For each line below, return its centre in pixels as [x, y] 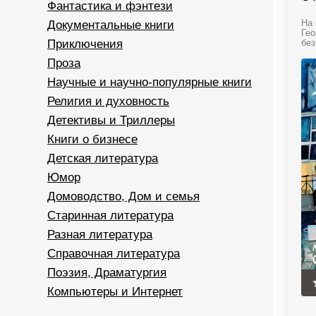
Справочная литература [114, 254]
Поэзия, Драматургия [107, 273]
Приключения [85, 44]
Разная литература [100, 235]
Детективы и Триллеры [111, 120]
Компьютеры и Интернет [115, 292]
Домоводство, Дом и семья [123, 196]
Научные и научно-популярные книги [150, 82]
